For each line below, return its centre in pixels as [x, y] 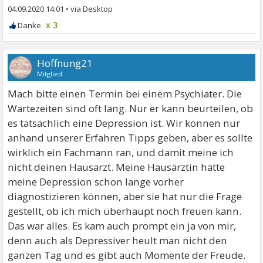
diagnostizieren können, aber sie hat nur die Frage [125, 197]
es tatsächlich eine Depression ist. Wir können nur [124, 123]
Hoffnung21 [65, 63]
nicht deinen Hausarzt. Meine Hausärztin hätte [117, 167]
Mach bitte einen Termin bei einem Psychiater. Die [125, 94]
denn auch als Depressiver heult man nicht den [118, 241]
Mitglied [50, 74]
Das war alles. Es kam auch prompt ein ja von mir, [122, 226]
